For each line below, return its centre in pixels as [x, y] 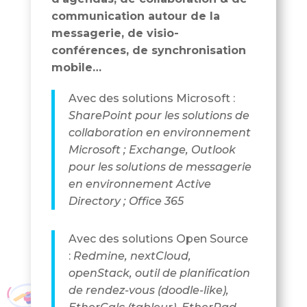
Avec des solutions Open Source [158, 239]
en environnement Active [139, 184]
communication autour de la [135, 16]
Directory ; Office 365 [126, 201]
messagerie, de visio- [115, 34]
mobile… [76, 68]
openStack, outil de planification [159, 273]
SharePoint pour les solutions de [159, 116]
